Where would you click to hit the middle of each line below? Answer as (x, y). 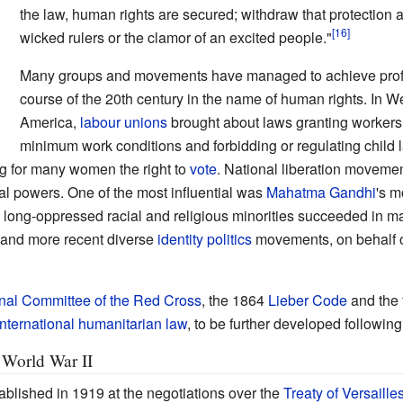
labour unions (123, 121)
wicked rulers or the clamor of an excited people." (175, 37)
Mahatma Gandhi (321, 192)
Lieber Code (307, 300)
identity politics (204, 238)
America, (49, 121)
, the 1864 (234, 300)
